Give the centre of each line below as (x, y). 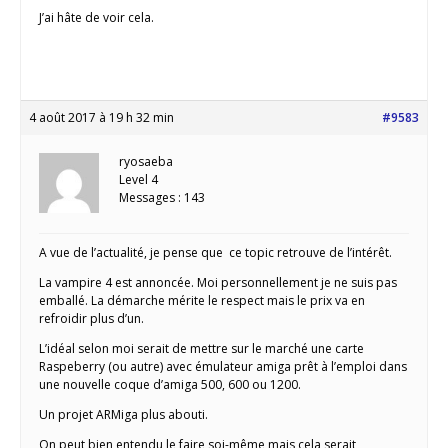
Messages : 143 (162, 198)
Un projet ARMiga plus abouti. (123, 415)
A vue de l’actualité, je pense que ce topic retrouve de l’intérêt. (215, 253)
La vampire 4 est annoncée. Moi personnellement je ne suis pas (218, 283)
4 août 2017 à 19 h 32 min (101, 118)
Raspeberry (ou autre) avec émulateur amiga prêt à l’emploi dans (223, 367)
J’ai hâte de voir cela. (96, 18)
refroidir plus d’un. (91, 319)
